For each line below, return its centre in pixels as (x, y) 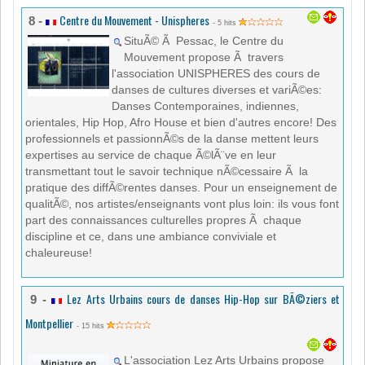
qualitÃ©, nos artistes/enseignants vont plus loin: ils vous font (182, 204)
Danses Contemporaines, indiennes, (205, 106)
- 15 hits (92, 326)
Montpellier (49, 323)
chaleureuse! (59, 253)
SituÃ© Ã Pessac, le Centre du (204, 41)
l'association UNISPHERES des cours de (216, 74)
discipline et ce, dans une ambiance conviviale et (151, 237)
